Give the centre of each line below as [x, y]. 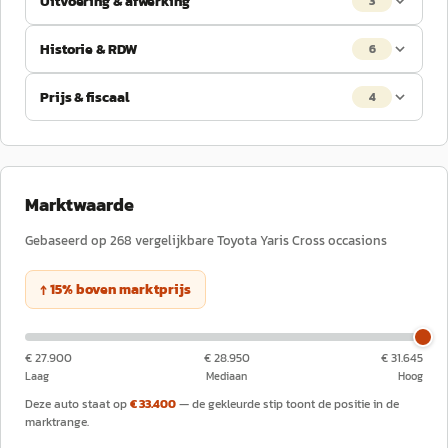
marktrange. [57, 422]
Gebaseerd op [67, 240]
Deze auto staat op [76, 404]
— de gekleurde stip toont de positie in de [289, 404]
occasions [357, 240]
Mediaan [226, 376]
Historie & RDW [88, 49]
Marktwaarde [79, 204]
